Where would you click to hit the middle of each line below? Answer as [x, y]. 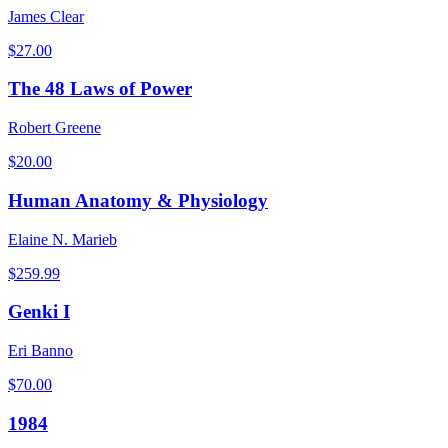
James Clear [46, 16]
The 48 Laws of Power [100, 89]
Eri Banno [40, 351]
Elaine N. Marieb [62, 239]
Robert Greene [54, 128]
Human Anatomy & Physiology [138, 200]
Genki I [39, 312]
